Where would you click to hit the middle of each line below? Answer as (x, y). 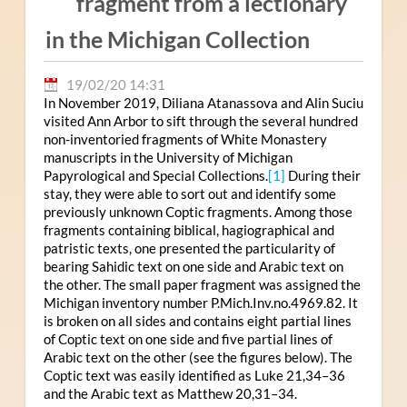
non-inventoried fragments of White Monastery (185, 139)
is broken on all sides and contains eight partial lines (197, 321)
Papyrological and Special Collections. (155, 176)
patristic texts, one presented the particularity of (189, 248)
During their (323, 176)
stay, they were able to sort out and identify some (189, 194)
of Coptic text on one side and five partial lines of (188, 339)
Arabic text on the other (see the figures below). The (198, 357)
